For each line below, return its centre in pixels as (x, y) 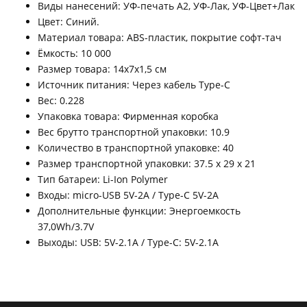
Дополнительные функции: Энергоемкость (139, 211)
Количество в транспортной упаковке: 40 (136, 148)
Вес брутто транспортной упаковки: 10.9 (134, 132)
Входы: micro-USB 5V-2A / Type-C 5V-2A (128, 195)
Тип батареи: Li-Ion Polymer (103, 180)
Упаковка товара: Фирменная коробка (128, 116)
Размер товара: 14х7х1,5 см (102, 69)
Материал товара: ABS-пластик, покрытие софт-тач (160, 38)
